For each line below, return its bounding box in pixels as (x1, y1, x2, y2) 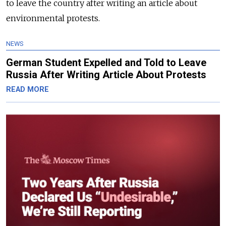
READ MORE (6, 85, 49, 94)
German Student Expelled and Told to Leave (6, 56, 206, 69)
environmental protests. (6, 13, 100, 24)
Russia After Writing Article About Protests (6, 69, 206, 81)
